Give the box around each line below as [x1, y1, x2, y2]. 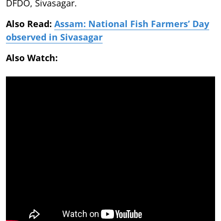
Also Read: [6, 17, 54, 30]
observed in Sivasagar [6, 31, 103, 43]
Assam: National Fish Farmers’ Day [54, 17, 209, 30]
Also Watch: [6, 51, 90, 64]
